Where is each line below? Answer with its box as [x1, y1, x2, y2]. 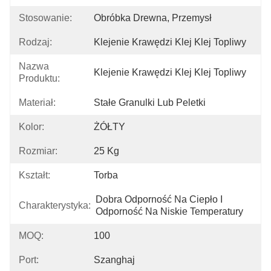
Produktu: [19, 73, 60, 83]
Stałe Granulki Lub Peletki [94, 97, 206, 108]
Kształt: [19, 170, 50, 180]
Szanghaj [94, 255, 135, 265]
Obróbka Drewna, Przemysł [94, 13, 212, 23]
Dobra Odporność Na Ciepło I [96, 194, 223, 204]
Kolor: [19, 122, 44, 132]
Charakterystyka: [19, 200, 91, 211]
